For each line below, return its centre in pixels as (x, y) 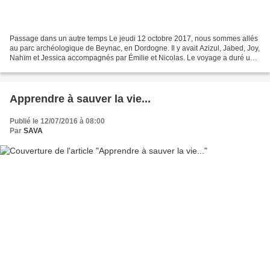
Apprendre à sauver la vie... (80, 99)
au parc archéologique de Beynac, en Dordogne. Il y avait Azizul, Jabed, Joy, (135, 48)
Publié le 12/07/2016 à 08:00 (57, 121)
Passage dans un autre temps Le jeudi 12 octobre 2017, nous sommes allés (134, 38)
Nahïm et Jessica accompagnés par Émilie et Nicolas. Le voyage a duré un (132, 58)
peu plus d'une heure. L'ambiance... (68, 67)
